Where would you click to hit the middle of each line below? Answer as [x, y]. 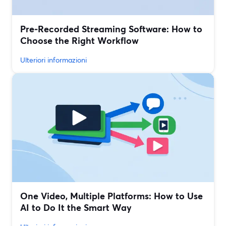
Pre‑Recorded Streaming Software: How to [111, 29]
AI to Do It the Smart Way [76, 208]
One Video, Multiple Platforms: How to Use [111, 196]
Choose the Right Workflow [79, 41]
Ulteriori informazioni [53, 60]
